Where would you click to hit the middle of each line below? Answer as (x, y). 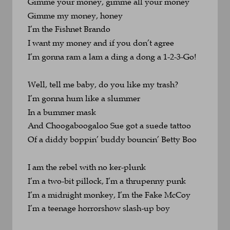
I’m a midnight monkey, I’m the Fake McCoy (109, 194)
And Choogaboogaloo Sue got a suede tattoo (109, 126)
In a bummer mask (62, 112)
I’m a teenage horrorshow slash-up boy (99, 208)
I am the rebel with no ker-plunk (87, 167)
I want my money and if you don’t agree (101, 43)
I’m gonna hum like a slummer (85, 98)
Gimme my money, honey (75, 15)
